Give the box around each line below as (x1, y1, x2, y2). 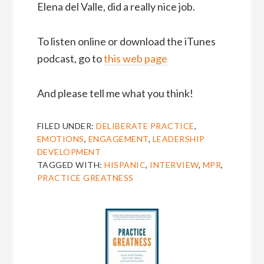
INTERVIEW (150, 160, 199, 170)
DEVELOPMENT (37, 147, 101, 157)
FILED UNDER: (37, 121, 97, 131)
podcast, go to (37, 52, 104, 65)
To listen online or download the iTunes (37, 35, 216, 48)
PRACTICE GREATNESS (37, 173, 134, 183)
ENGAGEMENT (88, 134, 148, 144)
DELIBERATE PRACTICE (96, 121, 194, 131)
